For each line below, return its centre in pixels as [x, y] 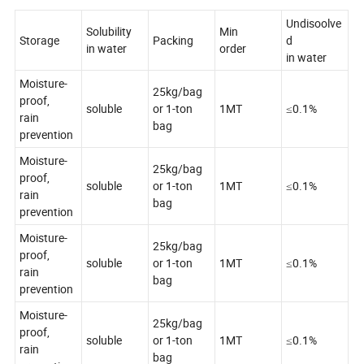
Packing [173, 41]
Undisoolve [314, 24]
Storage [40, 41]
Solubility [109, 32]
